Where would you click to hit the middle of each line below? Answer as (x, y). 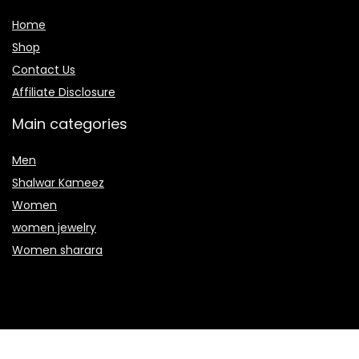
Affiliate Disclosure (64, 92)
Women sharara (57, 250)
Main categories (70, 123)
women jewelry (54, 227)
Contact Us (44, 69)
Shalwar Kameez (58, 182)
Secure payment (71, 341)
